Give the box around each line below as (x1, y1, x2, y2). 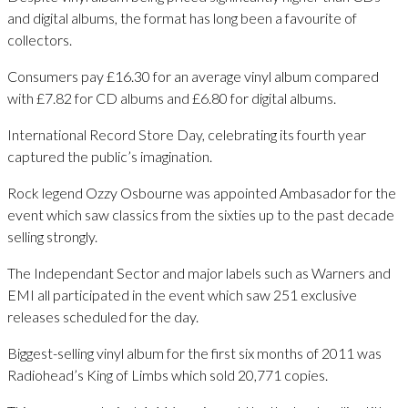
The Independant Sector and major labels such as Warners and (7, 264, 391, 282)
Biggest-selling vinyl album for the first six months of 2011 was (7, 344, 382, 362)
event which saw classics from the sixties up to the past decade (7, 206, 394, 224)
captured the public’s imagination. (7, 148, 212, 166)
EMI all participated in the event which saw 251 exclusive (7, 286, 357, 304)
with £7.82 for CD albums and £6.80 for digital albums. (7, 89, 336, 107)
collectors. (7, 31, 72, 49)
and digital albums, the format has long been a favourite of (7, 9, 357, 27)
